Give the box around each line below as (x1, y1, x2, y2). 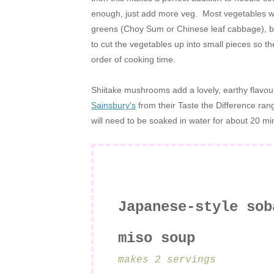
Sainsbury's (91, 100, 136, 111)
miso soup (118, 230, 195, 247)
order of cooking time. (91, 54, 176, 65)
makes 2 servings (118, 254, 222, 266)
